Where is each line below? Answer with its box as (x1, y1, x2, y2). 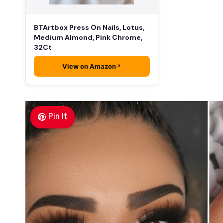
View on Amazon (62, 62, 116, 70)
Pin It (48, 111, 67, 122)
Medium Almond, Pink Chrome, (34, 32, 142, 42)
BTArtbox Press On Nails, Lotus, (34, 22, 144, 32)
